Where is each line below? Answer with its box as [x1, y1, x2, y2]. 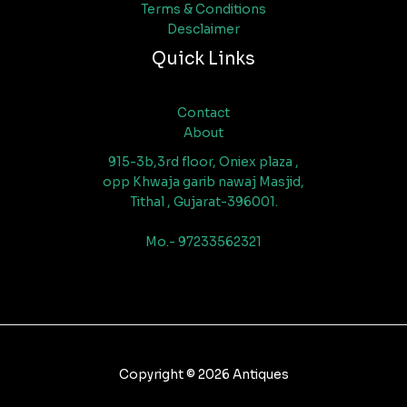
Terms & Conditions [141, 2, 266, 18]
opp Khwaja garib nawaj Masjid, [103, 174, 304, 191]
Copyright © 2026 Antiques [118, 367, 289, 383]
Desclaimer [167, 22, 240, 38]
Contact [177, 105, 230, 122]
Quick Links [152, 47, 255, 71]
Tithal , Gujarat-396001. [129, 194, 278, 211]
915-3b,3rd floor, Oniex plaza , [108, 154, 299, 171]
